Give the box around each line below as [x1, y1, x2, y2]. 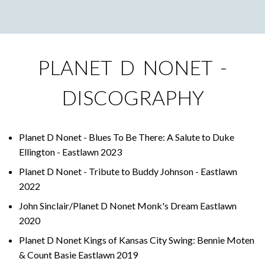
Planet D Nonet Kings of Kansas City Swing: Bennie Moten [19, 234, 254, 245]
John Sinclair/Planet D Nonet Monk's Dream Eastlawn [19, 199, 237, 211]
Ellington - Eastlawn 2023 [19, 146, 122, 157]
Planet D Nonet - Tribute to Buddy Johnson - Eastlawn [19, 165, 237, 177]
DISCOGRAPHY [61, 85, 204, 109]
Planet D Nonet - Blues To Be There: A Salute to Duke [19, 131, 234, 143]
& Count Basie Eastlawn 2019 [19, 248, 138, 260]
